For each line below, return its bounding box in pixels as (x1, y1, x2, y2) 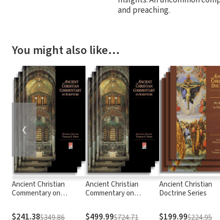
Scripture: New (12, 196, 57, 207)
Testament (12, 205, 46, 216)
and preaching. (118, 4, 170, 16)
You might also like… (12, 41, 120, 59)
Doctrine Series (159, 188, 207, 198)
